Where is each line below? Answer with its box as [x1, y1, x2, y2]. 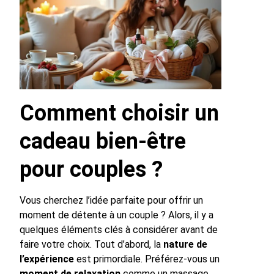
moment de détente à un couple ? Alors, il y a [20, 209, 213, 221]
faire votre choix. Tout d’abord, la [20, 238, 163, 250]
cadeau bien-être [20, 128, 186, 154]
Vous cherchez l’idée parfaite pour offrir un [20, 194, 203, 206]
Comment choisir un [20, 100, 219, 126]
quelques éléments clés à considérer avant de [20, 223, 218, 235]
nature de [163, 238, 207, 250]
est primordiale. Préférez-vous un [74, 253, 220, 265]
